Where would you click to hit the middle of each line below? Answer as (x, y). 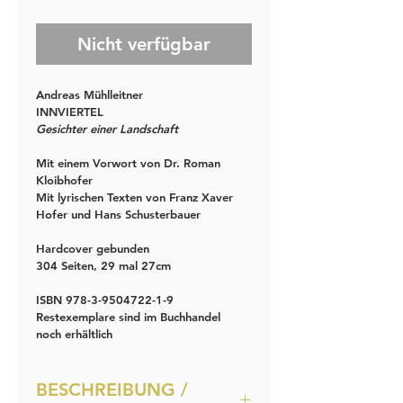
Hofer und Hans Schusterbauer (118, 214)
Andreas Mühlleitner (90, 94)
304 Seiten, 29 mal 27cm (103, 265)
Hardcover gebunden (93, 248)
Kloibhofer (64, 179)
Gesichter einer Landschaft (107, 128)
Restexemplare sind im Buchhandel (130, 316)
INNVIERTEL (70, 111)
